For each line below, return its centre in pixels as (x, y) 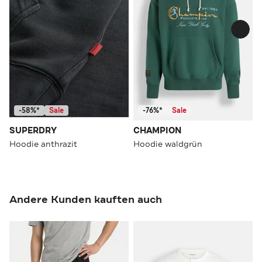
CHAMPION (157, 130)
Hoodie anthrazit (43, 144)
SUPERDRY (33, 130)
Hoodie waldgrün (168, 144)
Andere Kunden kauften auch (86, 199)
